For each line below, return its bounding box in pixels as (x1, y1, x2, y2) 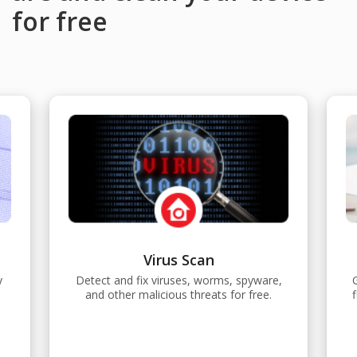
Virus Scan (143, 250, 214, 270)
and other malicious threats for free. (85, 287, 272, 303)
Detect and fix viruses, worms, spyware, (75, 273, 282, 288)
